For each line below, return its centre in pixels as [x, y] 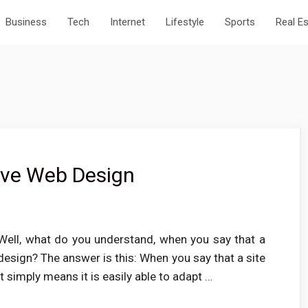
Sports [240, 22]
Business [26, 22]
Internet [128, 22]
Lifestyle [185, 22]
